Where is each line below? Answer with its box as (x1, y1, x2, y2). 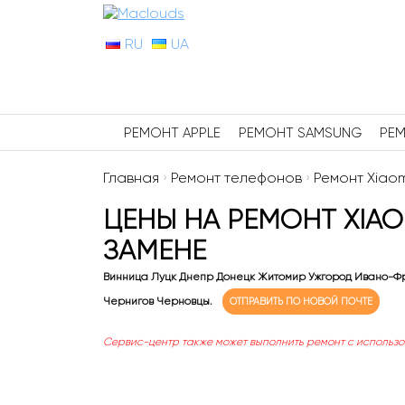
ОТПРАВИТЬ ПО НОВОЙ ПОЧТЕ (230, 296, 372, 307)
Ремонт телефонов (171, 169, 302, 186)
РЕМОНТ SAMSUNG (239, 125, 362, 141)
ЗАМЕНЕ (103, 235, 206, 266)
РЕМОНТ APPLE (124, 125, 221, 141)
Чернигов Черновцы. (103, 295, 215, 307)
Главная (103, 169, 159, 186)
